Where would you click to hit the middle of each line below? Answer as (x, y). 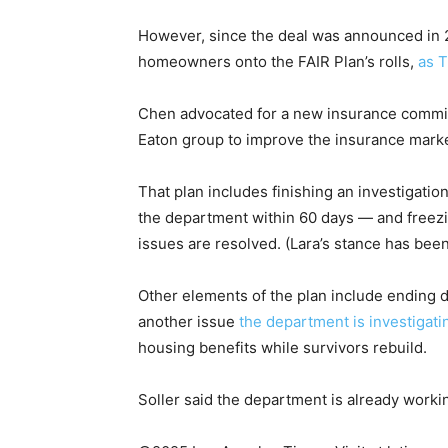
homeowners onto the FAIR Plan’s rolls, (278, 61)
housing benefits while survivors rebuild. (282, 347)
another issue (188, 321)
